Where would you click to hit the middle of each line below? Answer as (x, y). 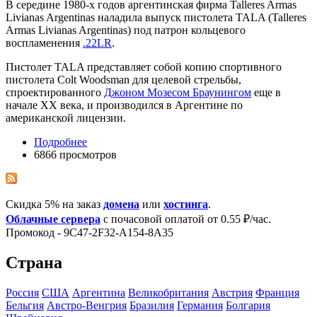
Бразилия (152, 305)
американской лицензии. (66, 117)
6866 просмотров (75, 154)
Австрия (232, 292)
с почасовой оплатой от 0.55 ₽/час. (186, 219)
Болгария (248, 305)
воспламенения (44, 42)
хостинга (186, 204)
